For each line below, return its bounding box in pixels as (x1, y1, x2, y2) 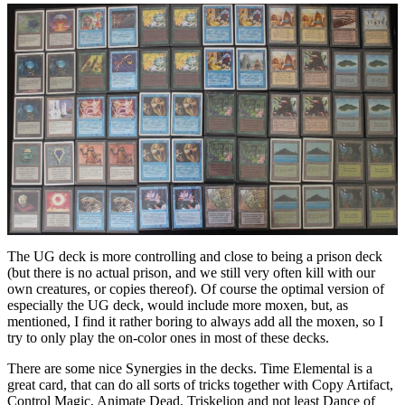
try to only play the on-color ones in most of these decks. (7, 330, 329, 346)
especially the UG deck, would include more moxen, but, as (7, 297, 348, 314)
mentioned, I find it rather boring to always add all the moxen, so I (7, 314, 383, 330)
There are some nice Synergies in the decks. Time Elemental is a (7, 361, 372, 377)
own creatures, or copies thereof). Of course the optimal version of (7, 281, 384, 297)
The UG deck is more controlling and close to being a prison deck (7, 249, 382, 265)
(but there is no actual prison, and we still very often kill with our (7, 265, 375, 281)
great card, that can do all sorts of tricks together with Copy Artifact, (7, 377, 393, 393)
